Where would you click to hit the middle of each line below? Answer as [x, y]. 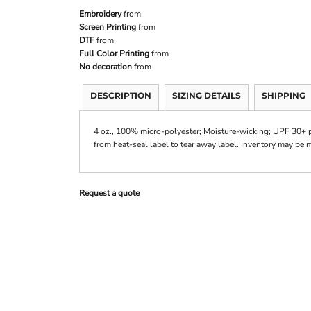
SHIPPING [284, 95]
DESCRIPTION [121, 95]
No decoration [106, 67]
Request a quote [109, 193]
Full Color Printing [114, 53]
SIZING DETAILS [207, 95]
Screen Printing [108, 27]
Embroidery [100, 14]
